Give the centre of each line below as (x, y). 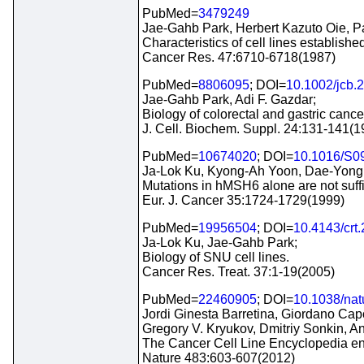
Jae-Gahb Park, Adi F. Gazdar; (229, 100)
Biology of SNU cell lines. (216, 257)
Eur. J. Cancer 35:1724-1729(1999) (243, 200)
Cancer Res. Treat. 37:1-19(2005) (238, 272)
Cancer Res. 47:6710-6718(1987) (239, 57)
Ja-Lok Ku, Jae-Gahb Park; (220, 243)
